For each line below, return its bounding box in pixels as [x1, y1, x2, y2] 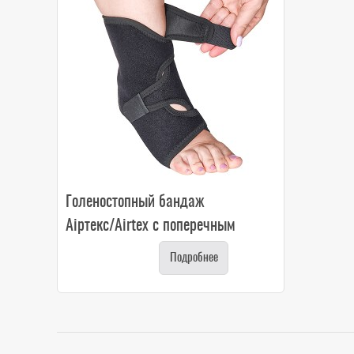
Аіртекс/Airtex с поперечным [66, 217, 235, 234]
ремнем [66, 241, 110, 258]
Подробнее [169, 251, 218, 264]
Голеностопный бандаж [66, 194, 205, 210]
